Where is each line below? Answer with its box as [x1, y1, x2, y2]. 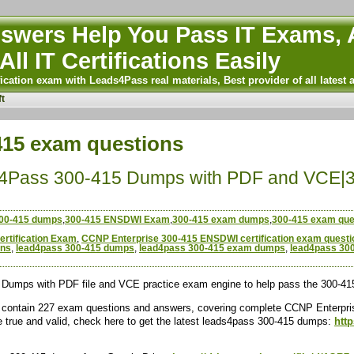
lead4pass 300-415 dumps [16, 243, 134, 253]
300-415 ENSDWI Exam [65, 215, 170, 224]
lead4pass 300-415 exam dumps [139, 243, 285, 253]
